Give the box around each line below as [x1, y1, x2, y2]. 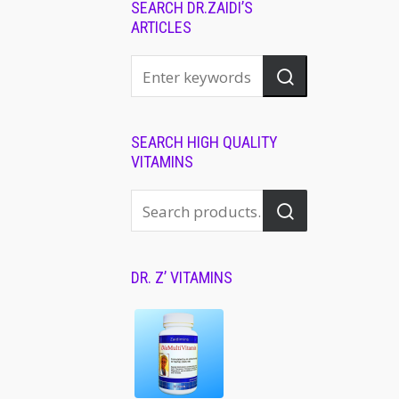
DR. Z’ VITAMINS [131, 268, 232, 287]
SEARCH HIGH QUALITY [131, 133, 278, 151]
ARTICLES [131, 18, 191, 37]
